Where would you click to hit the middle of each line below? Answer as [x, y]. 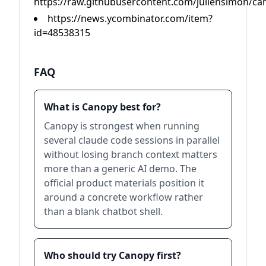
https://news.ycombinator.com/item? [130, 18]
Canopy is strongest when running [122, 126]
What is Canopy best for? [102, 107]
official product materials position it [124, 183]
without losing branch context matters [131, 154]
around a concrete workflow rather [123, 197]
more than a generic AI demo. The [120, 168]
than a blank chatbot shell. [103, 211]
